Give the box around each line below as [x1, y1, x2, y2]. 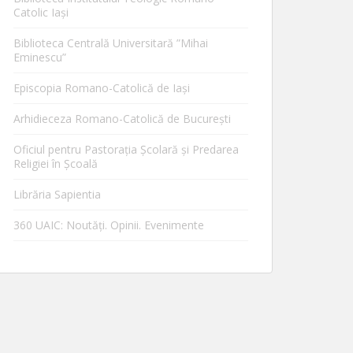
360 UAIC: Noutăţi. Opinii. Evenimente [13, 217, 204, 232]
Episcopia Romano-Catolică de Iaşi [13, 80, 190, 95]
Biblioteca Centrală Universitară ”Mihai [13, 35, 208, 50]
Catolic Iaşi [13, 4, 69, 20]
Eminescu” [13, 49, 66, 65]
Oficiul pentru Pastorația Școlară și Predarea [13, 141, 239, 157]
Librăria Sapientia [13, 186, 101, 202]
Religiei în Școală [13, 155, 98, 171]
